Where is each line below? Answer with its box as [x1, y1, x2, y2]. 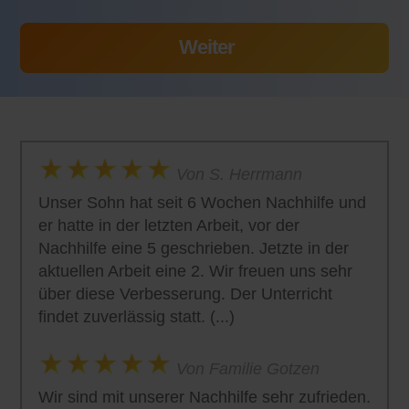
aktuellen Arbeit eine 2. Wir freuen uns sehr [38, 262, 352, 281]
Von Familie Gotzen [171, 359, 320, 378]
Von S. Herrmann [171, 164, 302, 184]
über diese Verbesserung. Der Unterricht [38, 285, 332, 304]
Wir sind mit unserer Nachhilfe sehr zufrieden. [38, 388, 371, 407]
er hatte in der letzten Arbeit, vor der [38, 216, 299, 236]
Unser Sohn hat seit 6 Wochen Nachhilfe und [38, 194, 366, 213]
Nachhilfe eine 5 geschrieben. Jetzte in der [38, 239, 349, 258]
